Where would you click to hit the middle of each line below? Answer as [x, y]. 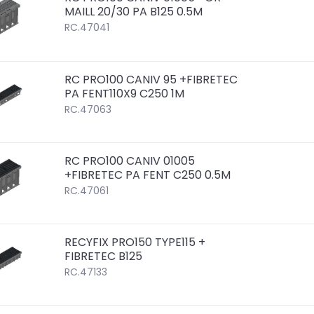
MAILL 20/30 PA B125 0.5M [134, 12]
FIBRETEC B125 [104, 256]
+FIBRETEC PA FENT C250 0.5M [148, 175]
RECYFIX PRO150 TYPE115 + [135, 242]
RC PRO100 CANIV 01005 [130, 161]
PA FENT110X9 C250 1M [125, 93]
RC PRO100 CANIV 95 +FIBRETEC [151, 79]
